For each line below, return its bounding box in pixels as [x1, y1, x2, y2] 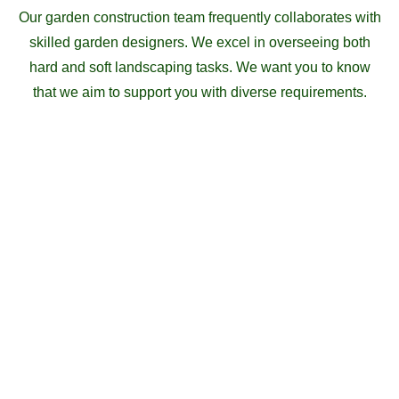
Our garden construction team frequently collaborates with [18, 10, 381, 26]
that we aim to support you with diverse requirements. [32, 85, 367, 101]
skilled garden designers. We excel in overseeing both [28, 35, 370, 51]
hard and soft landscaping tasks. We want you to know [28, 60, 370, 76]
